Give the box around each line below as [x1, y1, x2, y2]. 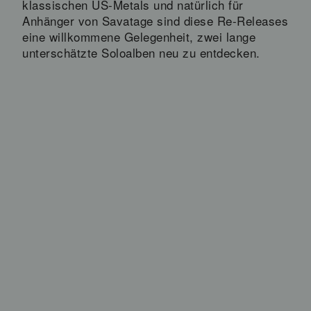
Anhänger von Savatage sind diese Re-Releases [22, 11, 288, 29]
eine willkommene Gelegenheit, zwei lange [22, 27, 255, 45]
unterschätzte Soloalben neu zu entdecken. [22, 43, 260, 61]
